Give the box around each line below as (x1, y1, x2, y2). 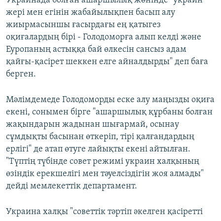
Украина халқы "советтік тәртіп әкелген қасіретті (6, 207, 203, 217)
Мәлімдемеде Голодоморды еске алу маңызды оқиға (6, 95, 215, 105)
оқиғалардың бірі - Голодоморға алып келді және (6, 33, 201, 42)
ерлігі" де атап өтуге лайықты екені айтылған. (6, 145, 190, 154)
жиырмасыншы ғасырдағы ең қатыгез (6, 20, 161, 30)
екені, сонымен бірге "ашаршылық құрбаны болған (6, 108, 213, 117)
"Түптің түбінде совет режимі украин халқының (6, 157, 199, 167)
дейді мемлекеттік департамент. (6, 182, 137, 191)
